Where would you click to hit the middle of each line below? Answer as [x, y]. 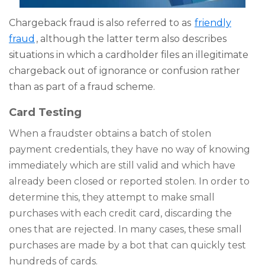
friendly [213, 23]
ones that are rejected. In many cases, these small [125, 229]
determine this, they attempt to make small [112, 197]
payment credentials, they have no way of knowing [130, 149]
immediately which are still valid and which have [122, 165]
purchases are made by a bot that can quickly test [127, 245]
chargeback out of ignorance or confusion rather [125, 71]
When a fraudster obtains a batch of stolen [110, 133]
